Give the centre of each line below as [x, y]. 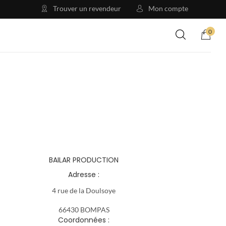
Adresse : [84, 174]
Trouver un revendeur [87, 8]
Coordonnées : [84, 220]
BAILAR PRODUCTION [84, 160]
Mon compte [168, 8]
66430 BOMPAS [84, 209]
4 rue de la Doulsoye [84, 190]
